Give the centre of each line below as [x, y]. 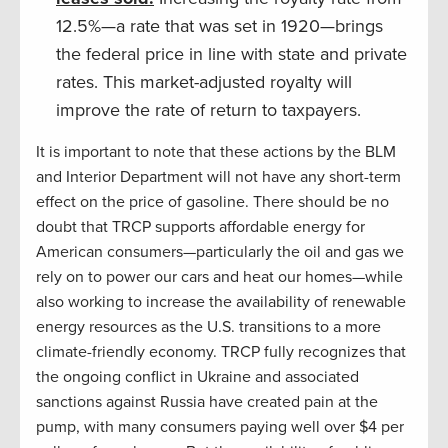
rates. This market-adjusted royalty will [204, 82]
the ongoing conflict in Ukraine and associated [197, 377]
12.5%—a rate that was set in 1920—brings [219, 26]
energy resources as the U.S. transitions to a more [208, 327]
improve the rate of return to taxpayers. [208, 110]
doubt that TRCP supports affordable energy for [200, 227]
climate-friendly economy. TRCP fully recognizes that [221, 352]
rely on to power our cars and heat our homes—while [219, 277]
